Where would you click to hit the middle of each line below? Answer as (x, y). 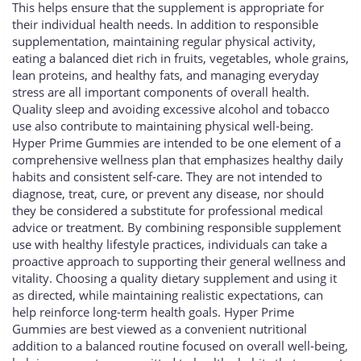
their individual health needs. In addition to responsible (165, 25)
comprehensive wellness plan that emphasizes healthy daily (178, 160)
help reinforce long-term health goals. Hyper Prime (153, 312)
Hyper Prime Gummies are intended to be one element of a (176, 143)
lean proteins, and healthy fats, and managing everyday (166, 75)
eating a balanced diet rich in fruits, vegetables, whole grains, (180, 58)
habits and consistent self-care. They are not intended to (167, 177)
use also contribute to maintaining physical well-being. (163, 126)
